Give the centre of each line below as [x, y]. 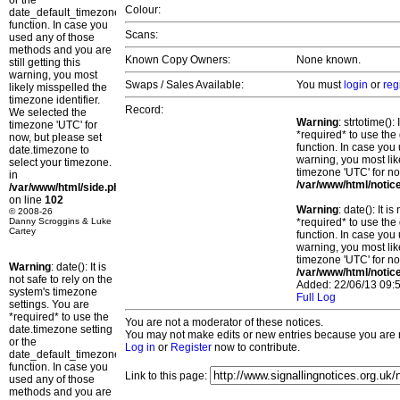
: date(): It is [79, 267]
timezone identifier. [54, 100]
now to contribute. [256, 348]
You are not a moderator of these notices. [224, 323]
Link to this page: [167, 376]
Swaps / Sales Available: [184, 85]
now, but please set [55, 137]
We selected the [48, 112]
